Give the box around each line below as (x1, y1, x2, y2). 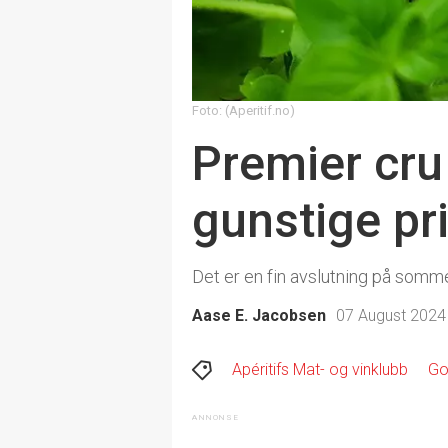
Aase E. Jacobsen (192, 305, 326, 325)
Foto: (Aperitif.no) (192, 102, 295, 118)
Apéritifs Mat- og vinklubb (232, 359, 408, 379)
